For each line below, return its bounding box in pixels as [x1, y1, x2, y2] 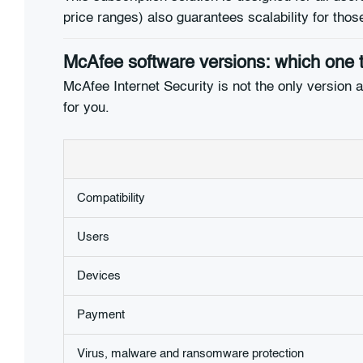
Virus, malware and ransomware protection [77, 347, 304, 360]
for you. [63, 101, 109, 116]
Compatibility [77, 191, 145, 204]
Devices [77, 269, 121, 282]
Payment [77, 308, 125, 321]
